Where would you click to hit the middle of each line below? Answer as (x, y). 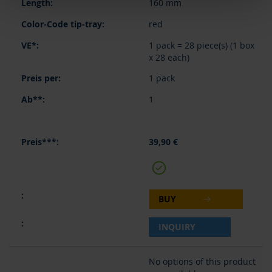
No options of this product (202, 261)
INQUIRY (177, 227)
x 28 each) (169, 57)
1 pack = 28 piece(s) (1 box (201, 45)
